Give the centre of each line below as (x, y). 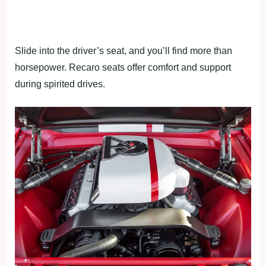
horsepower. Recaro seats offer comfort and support (123, 67)
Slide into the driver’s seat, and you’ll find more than (123, 50)
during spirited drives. (60, 84)
